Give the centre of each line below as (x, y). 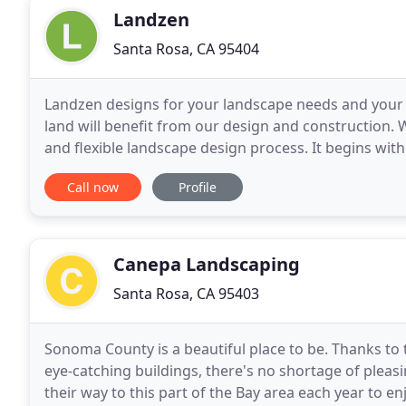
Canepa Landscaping (207, 264)
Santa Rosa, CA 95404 (186, 49)
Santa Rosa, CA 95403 (186, 294)
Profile (198, 187)
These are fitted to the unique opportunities (195, 169)
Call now (93, 187)
